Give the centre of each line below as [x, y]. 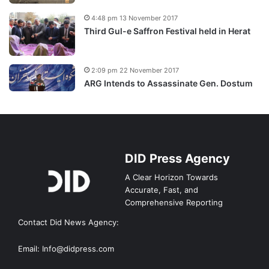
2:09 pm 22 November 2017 [135, 71]
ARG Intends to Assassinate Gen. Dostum [168, 83]
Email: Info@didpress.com [66, 249]
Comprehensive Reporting [174, 203]
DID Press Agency [177, 159]
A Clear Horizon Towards [171, 177]
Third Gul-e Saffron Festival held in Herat [167, 31]
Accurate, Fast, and [162, 190]
